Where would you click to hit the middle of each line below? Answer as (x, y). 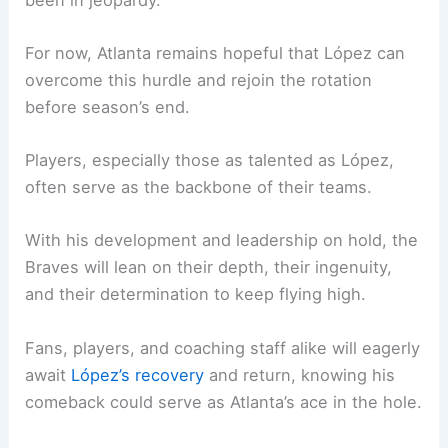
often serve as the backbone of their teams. (199, 187)
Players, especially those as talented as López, (210, 160)
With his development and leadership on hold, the (222, 240)
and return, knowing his (300, 374)
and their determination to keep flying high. (196, 294)
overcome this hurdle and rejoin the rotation (199, 79)
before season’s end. (108, 106)
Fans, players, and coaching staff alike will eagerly (223, 347)
